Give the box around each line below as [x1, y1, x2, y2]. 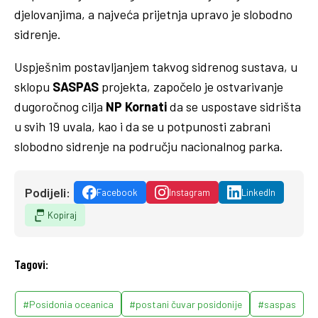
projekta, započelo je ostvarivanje [102, 78, 283, 94]
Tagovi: [14, 256, 48, 272]
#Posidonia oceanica [22, 297, 114, 310]
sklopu [14, 78, 53, 94]
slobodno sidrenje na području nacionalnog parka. [14, 138, 283, 154]
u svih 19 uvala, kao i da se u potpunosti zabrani [14, 118, 270, 134]
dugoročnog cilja [14, 98, 106, 114]
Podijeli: [25, 184, 70, 200]
